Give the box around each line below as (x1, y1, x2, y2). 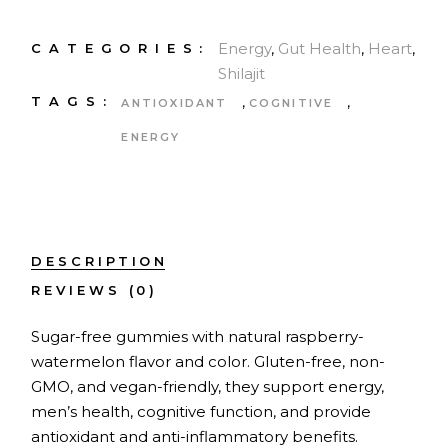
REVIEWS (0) (31, 282, 159, 299)
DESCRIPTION (31, 253, 169, 270)
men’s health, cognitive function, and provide (31, 402, 372, 422)
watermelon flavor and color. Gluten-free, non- (31, 352, 386, 372)
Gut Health (278, 39, 362, 59)
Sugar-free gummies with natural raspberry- (31, 327, 365, 347)
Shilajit (218, 64, 266, 84)
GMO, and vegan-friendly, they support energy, (31, 377, 385, 397)
